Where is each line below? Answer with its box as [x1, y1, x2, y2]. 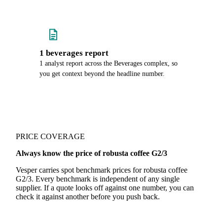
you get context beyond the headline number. [39, 70, 165, 77]
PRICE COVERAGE [16, 132, 85, 141]
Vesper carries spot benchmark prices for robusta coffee [16, 166, 187, 174]
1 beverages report [39, 48, 109, 58]
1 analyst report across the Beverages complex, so [39, 60, 178, 67]
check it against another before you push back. [16, 192, 160, 201]
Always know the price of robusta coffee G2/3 [16, 149, 167, 157]
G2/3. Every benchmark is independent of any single [16, 175, 180, 183]
